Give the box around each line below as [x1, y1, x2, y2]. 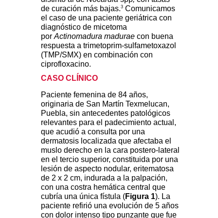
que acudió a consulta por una [41, 127, 145, 136]
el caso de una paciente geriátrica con [41, 14, 172, 22]
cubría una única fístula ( [41, 192, 125, 201]
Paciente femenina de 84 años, [41, 91, 148, 99]
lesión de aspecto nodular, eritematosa [41, 164, 174, 173]
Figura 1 [125, 192, 155, 201]
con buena [135, 32, 173, 41]
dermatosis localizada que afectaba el [41, 137, 171, 145]
